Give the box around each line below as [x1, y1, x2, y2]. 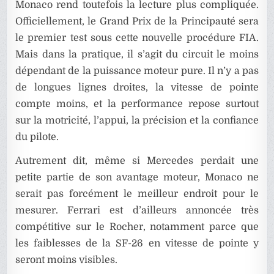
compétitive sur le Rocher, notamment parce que [15, 221, 259, 232]
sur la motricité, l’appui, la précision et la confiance [15, 114, 259, 126]
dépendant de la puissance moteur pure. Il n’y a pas [15, 65, 259, 76]
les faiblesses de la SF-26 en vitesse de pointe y [15, 237, 259, 249]
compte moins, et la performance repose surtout [15, 98, 259, 109]
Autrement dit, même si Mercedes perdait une [15, 155, 259, 166]
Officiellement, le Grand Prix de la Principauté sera [15, 15, 259, 27]
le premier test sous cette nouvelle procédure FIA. [15, 32, 259, 43]
